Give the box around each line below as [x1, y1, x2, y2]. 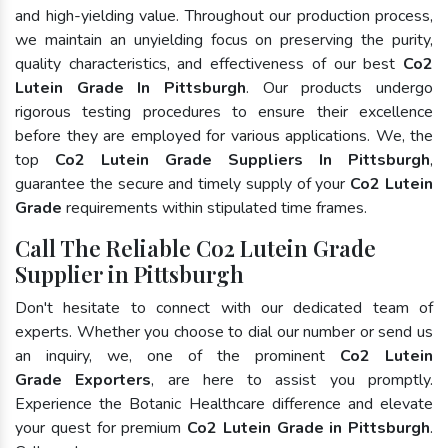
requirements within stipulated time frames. [62, 196, 367, 219]
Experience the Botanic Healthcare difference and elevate [15, 392, 433, 415]
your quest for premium [15, 416, 187, 439]
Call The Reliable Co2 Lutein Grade [15, 232, 376, 263]
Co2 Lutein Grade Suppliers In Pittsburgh [55, 148, 430, 171]
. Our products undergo [246, 76, 433, 99]
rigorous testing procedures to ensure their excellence [15, 100, 433, 123]
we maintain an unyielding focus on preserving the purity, [15, 28, 433, 51]
